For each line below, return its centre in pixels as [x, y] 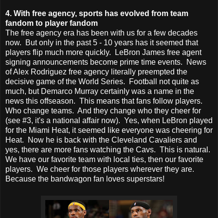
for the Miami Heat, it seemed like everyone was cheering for [109, 130]
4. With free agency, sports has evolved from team [97, 13]
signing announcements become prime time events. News [106, 62]
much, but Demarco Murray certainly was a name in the [100, 91]
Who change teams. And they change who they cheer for [103, 110]
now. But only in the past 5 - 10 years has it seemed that [102, 42]
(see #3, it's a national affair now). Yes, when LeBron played [109, 120]
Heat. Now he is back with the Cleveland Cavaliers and [101, 140]
